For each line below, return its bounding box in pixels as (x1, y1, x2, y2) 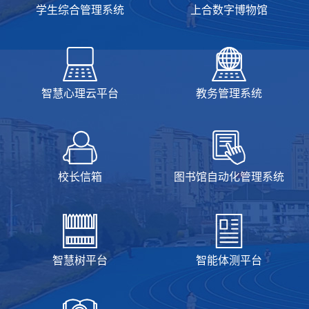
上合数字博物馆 (190, 3, 268, 16)
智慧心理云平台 (41, 87, 119, 99)
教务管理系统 (196, 87, 262, 99)
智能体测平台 (196, 254, 262, 266)
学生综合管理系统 (36, 3, 124, 16)
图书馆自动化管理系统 (174, 170, 284, 183)
